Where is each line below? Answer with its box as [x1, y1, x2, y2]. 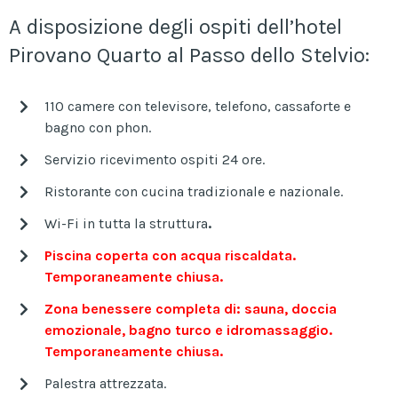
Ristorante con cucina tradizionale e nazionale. [44, 182, 343, 200]
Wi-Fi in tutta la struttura [44, 214, 208, 232]
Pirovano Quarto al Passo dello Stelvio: [9, 42, 370, 68]
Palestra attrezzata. [44, 374, 166, 392]
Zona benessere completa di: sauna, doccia [44, 299, 337, 317]
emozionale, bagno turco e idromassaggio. [44, 321, 332, 338]
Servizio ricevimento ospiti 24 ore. [44, 150, 265, 168]
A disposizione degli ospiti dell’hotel [9, 13, 342, 39]
